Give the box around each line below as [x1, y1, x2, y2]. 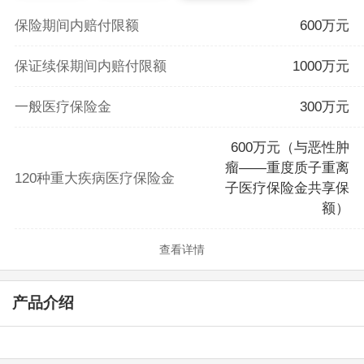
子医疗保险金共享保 [225, 180, 350, 197]
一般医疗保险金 [14, 99, 111, 115]
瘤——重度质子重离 [225, 160, 350, 176]
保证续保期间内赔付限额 [14, 58, 167, 75]
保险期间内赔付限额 [14, 18, 139, 34]
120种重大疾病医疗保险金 [14, 170, 175, 186]
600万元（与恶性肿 [231, 140, 350, 156]
